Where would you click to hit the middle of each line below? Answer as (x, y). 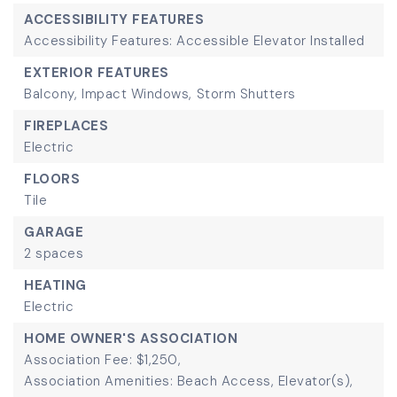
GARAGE (54, 232)
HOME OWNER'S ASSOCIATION (131, 339)
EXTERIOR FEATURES (97, 73)
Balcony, (51, 94)
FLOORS (52, 179)
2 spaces (54, 253)
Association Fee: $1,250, (102, 360)
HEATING (55, 285)
